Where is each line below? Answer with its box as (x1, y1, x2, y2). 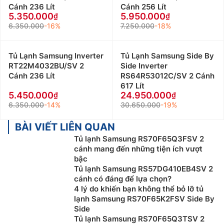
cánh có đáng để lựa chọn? (74, 174, 171, 184)
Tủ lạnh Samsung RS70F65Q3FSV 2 (74, 134, 204, 144)
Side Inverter (120, 61, 167, 71)
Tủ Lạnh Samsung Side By (120, 51, 214, 61)
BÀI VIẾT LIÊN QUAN (15, 121, 115, 133)
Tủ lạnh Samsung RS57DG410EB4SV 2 (74, 164, 213, 174)
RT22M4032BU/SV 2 (8, 61, 84, 71)
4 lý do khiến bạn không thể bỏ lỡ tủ (74, 184, 203, 194)
